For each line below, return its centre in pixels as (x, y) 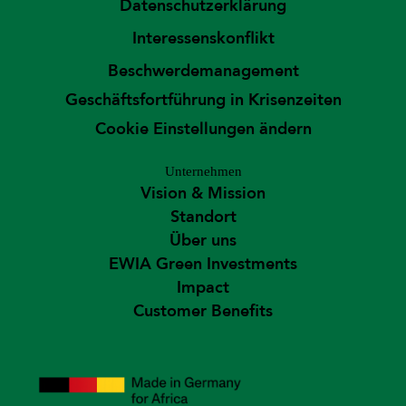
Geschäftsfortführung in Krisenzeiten (203, 101)
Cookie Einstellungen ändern (203, 130)
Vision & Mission (203, 194)
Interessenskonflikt (203, 39)
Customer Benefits (203, 312)
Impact (203, 288)
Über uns (203, 241)
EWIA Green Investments (203, 265)
